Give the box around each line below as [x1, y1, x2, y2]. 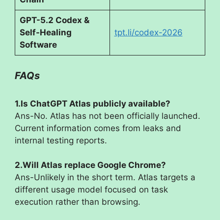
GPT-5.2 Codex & [19, 15, 89, 26]
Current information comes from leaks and [15, 123, 181, 133]
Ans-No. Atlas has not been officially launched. [15, 110, 200, 121]
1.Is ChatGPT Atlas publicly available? [15, 98, 170, 109]
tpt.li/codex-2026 [114, 27, 183, 38]
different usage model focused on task [15, 185, 168, 195]
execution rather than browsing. [15, 197, 140, 207]
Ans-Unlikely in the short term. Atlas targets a [15, 172, 195, 183]
